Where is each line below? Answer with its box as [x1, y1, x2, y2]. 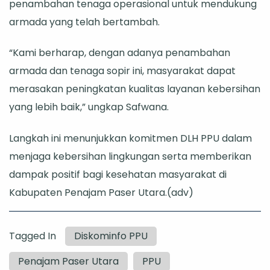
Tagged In [9, 228, 56, 243]
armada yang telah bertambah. [9, 14, 160, 29]
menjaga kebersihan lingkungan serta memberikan [9, 149, 251, 163]
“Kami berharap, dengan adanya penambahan [9, 46, 230, 60]
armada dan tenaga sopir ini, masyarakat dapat [9, 64, 236, 78]
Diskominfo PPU [74, 228, 148, 243]
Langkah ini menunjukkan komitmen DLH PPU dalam [9, 131, 252, 145]
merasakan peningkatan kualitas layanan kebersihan [9, 82, 260, 96]
